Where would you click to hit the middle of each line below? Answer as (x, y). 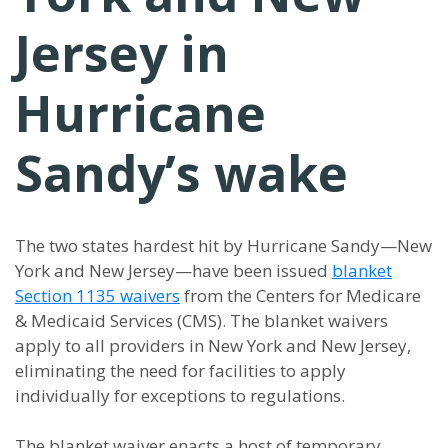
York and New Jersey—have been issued (173, 270)
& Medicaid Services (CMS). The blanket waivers (201, 320)
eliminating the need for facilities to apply (180, 370)
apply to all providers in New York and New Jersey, (213, 345)
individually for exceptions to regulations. (180, 395)
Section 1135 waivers (97, 295)
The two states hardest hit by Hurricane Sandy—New (223, 245)
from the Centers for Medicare (300, 295)
